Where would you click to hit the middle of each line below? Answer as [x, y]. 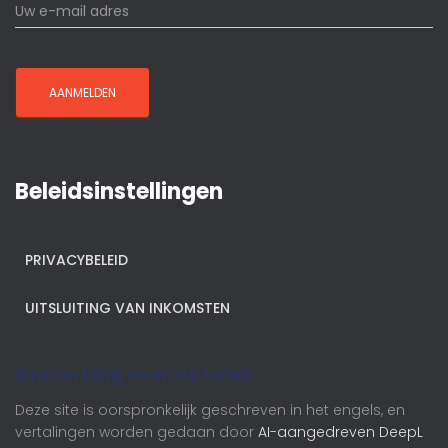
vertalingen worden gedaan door [136, 432]
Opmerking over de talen [134, 374]
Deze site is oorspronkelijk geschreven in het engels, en [210, 410]
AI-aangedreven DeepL [340, 432]
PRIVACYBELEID [76, 260]
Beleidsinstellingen [119, 191]
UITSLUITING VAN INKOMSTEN [127, 308]
